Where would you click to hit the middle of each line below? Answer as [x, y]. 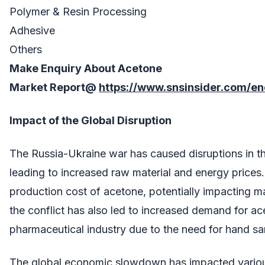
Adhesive [32, 30]
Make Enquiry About [64, 68]
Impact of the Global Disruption [91, 120]
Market [28, 87]
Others [26, 49]
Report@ [72, 87]
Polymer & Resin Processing [78, 11]
